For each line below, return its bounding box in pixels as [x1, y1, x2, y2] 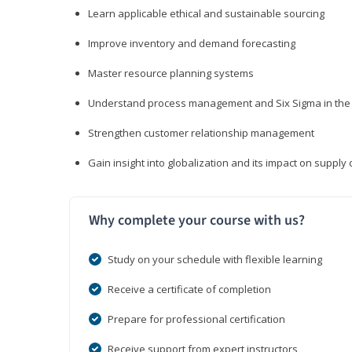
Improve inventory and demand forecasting [88, 36, 295, 51]
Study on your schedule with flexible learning [108, 252, 322, 267]
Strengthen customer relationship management [88, 126, 314, 141]
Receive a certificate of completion [108, 282, 271, 297]
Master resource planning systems [88, 66, 254, 81]
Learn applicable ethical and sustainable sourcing [88, 6, 324, 21]
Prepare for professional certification [108, 312, 285, 327]
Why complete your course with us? [89, 211, 305, 231]
